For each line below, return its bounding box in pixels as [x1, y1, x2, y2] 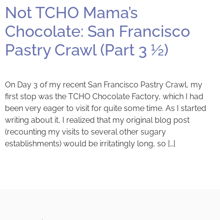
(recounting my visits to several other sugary [5, 127, 166, 137]
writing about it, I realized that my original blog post [5, 115, 190, 125]
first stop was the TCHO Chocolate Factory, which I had [5, 92, 203, 102]
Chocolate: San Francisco [5, 22, 190, 41]
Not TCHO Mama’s [5, 3, 138, 22]
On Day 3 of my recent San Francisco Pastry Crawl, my [5, 80, 202, 90]
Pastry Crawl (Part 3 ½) [5, 41, 168, 59]
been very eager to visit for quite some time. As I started [5, 104, 206, 113]
